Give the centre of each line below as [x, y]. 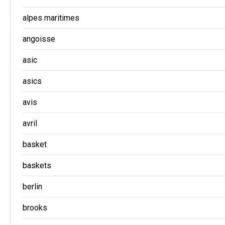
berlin [32, 186]
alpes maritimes [51, 18]
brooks [35, 207]
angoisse [39, 39]
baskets [37, 165]
